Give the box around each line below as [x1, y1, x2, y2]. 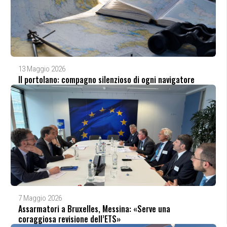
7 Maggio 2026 [18, 193, 62, 203]
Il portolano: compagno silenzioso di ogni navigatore [18, 73, 195, 86]
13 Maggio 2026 [18, 64, 65, 73]
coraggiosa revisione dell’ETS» [18, 212, 121, 225]
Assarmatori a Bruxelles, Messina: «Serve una [18, 202, 170, 215]
